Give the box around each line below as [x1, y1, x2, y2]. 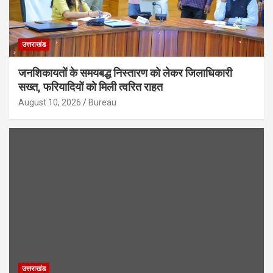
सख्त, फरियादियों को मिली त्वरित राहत [18, 80, 163, 93]
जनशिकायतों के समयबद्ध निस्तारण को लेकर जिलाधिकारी [18, 66, 232, 79]
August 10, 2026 [18, 97, 81, 107]
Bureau [88, 97, 116, 107]
